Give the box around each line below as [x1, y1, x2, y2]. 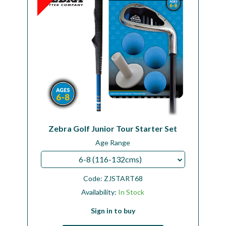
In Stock [118, 187, 145, 196]
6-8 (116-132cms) [78, 154, 142, 164]
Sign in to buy [90, 206, 135, 215]
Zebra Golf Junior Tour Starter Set [48, 123, 178, 133]
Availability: [81, 187, 119, 196]
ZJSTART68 [103, 174, 143, 183]
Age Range [95, 138, 131, 147]
